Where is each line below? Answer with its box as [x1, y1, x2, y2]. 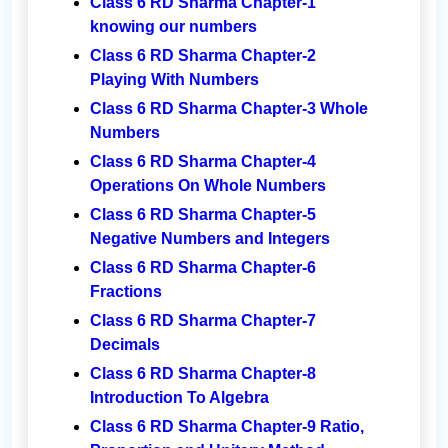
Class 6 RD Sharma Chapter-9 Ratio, [90, 418, 364, 436]
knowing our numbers [90, 18, 257, 36]
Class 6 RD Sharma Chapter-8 [90, 365, 316, 383]
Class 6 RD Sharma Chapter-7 [90, 312, 316, 330]
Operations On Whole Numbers [90, 177, 326, 195]
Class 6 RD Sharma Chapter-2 [90, 47, 316, 65]
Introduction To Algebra [90, 389, 269, 407]
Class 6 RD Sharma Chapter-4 [90, 153, 316, 171]
